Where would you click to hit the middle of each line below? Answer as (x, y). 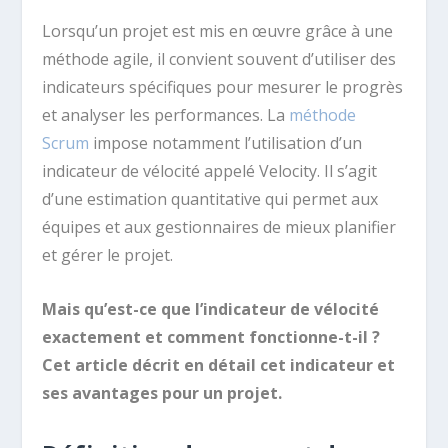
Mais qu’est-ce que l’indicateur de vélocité (211, 308)
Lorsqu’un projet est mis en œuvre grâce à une (218, 31)
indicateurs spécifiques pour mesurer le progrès (223, 87)
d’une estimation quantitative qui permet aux (210, 199)
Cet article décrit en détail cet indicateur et (219, 364)
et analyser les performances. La (166, 115)
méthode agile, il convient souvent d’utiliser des (219, 59)
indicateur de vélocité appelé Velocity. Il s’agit (210, 171)
